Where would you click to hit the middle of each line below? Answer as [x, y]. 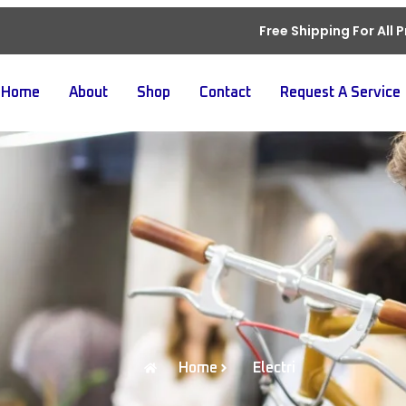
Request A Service [341, 93]
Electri [274, 367]
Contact [226, 93]
